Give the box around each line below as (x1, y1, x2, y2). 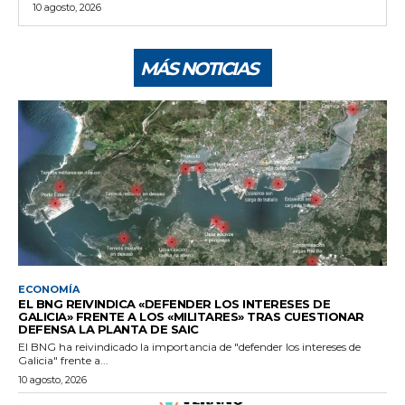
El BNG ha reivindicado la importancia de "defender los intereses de (18, 340, 361, 354)
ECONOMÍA (18, 283, 80, 297)
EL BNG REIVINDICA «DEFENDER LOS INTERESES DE (18, 297, 330, 312)
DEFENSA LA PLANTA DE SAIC (18, 322, 199, 337)
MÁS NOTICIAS (139, 57, 258, 80)
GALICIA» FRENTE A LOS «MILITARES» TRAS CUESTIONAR (18, 309, 364, 325)
